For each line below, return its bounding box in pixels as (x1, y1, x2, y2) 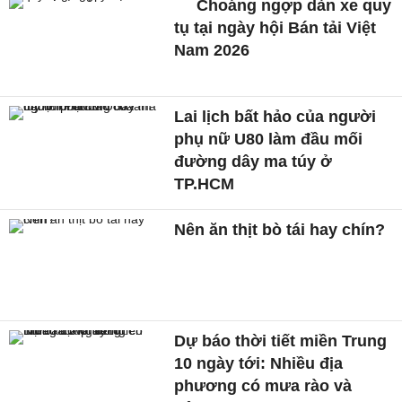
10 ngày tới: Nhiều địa (174, 354, 344, 372)
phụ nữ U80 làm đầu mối (174, 129, 363, 148)
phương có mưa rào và (174, 376, 353, 395)
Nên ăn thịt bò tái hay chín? (174, 220, 386, 239)
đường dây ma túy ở (174, 152, 333, 170)
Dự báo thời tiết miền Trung (174, 331, 388, 350)
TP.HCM (174, 174, 235, 193)
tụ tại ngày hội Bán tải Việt (174, 19, 377, 38)
